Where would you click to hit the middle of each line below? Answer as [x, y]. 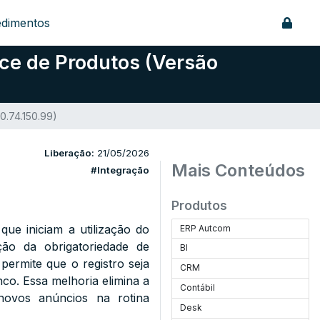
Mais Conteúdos [238, 170]
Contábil [198, 287]
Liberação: [69, 153]
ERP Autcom [206, 228]
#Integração [120, 170]
